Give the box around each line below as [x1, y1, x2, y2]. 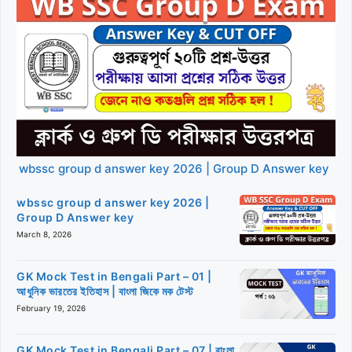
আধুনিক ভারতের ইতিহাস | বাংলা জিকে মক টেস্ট [16, 284, 193, 299]
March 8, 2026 [16, 229, 71, 240]
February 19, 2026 [16, 303, 86, 313]
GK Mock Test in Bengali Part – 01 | [16, 269, 212, 284]
